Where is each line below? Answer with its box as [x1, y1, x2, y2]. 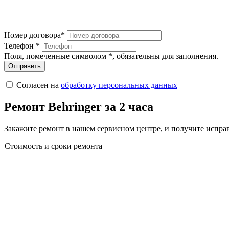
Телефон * [4, 41, 40, 50]
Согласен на [16, 81, 61, 89]
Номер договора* [4, 31, 65, 39]
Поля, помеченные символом [4, 52, 108, 60]
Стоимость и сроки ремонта [5, 141, 102, 150]
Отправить [8, 62, 41, 70]
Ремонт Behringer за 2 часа [4, 100, 153, 113]
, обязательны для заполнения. [112, 52, 218, 60]
